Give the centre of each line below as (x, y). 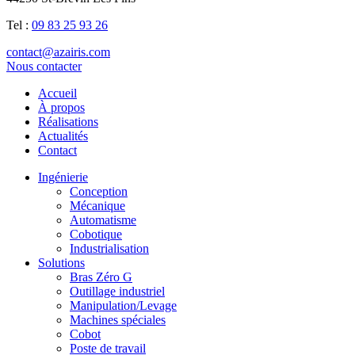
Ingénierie (63, 177)
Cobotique (96, 234)
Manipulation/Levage (123, 305)
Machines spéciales (118, 319)
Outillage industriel (117, 291)
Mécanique (97, 205)
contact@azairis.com (58, 52)
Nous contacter (44, 66)
